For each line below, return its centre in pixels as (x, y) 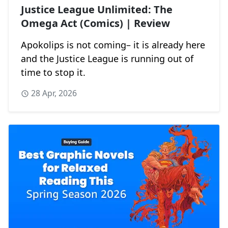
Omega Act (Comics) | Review (95, 23)
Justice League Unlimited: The (97, 10)
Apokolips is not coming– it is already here (113, 45)
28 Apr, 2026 (54, 93)
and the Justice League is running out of (107, 59)
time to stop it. (53, 73)
